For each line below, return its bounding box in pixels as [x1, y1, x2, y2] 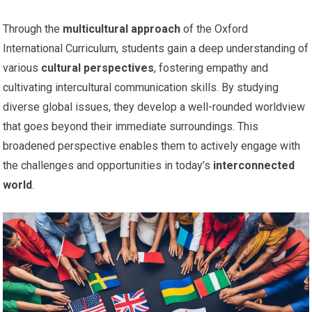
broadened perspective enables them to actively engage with [3, 139, 301, 153]
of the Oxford [180, 22, 249, 36]
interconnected [213, 158, 295, 172]
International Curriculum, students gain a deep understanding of [3, 41, 309, 55]
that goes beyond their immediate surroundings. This [3, 119, 259, 133]
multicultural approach [63, 22, 181, 36]
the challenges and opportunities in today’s [3, 158, 214, 172]
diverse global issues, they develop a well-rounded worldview [3, 100, 306, 114]
